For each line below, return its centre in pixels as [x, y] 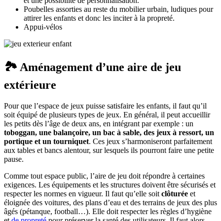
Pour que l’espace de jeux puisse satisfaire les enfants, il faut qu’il [105, 106]
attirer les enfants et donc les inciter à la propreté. [99, 18]
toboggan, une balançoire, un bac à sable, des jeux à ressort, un [109, 132]
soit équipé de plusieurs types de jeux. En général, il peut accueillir [107, 114]
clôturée [175, 193]
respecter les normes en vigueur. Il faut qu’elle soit [83, 193]
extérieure [30, 85]
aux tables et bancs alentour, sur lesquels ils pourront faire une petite [109, 150]
